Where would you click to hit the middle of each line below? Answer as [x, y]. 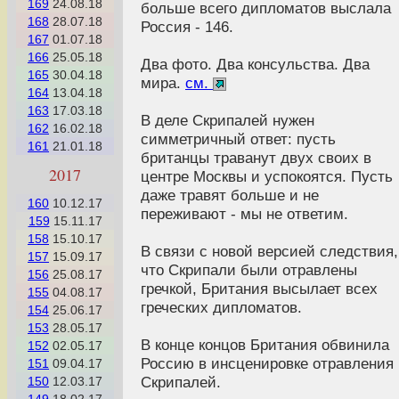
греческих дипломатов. [221, 307]
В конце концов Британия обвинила [265, 344]
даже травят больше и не [230, 195]
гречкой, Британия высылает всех [259, 288]
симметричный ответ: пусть [238, 138]
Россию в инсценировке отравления [267, 363]
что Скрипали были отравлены [249, 269]
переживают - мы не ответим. [244, 213]
